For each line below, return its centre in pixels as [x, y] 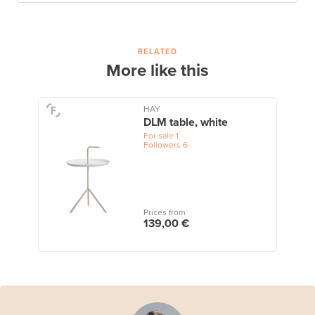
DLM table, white [185, 122]
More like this [157, 70]
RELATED [157, 51]
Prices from [164, 212]
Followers [162, 144]
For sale [158, 135]
